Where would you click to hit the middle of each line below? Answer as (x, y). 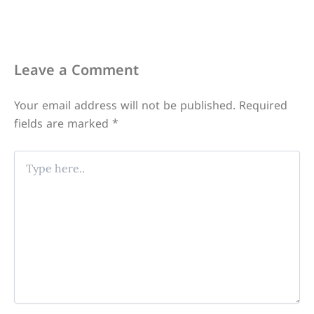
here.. (27, 171)
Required (263, 107)
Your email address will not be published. (125, 107)
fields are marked (63, 125)
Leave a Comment (76, 72)
